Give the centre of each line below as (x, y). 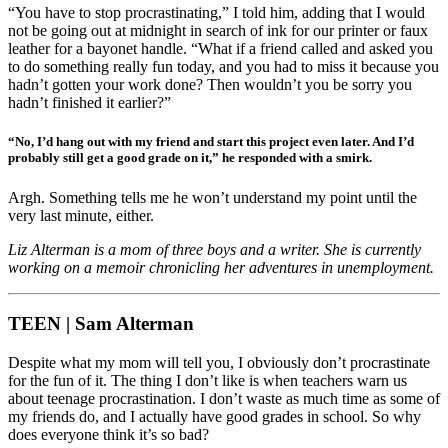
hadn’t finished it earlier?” (89, 103)
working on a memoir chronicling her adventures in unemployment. (221, 267)
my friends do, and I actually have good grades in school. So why (214, 417)
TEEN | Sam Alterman (101, 324)
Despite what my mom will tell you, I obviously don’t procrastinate (219, 363)
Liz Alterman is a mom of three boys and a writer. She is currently (214, 249)
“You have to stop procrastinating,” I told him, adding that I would (216, 13)
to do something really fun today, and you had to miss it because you (223, 67)
